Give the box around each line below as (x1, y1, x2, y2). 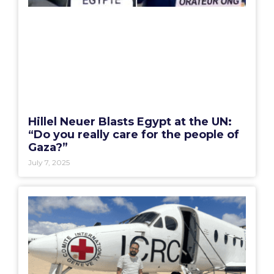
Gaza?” (28, 141, 68, 155)
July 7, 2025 (28, 158, 70, 168)
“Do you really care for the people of (28, 128, 239, 142)
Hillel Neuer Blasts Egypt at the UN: (28, 115, 232, 129)
